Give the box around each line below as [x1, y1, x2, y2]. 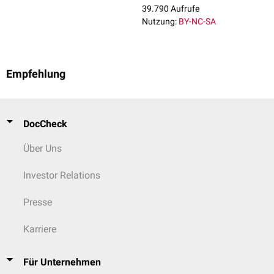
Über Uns [23, 143, 62, 154]
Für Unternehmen [23, 256, 101, 268]
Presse [23, 196, 52, 208]
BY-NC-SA [179, 17, 216, 27]
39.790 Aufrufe [142, 4, 199, 14]
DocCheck [23, 118, 67, 130]
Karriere [23, 223, 56, 235]
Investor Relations [23, 169, 100, 181]
